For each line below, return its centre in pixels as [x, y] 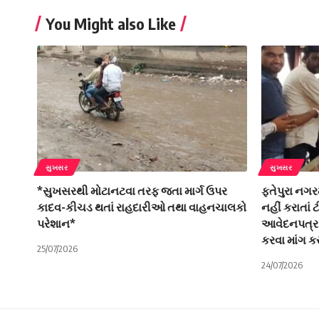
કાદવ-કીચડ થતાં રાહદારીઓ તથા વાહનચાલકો [142, 207]
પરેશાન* [56, 223]
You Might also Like [111, 23]
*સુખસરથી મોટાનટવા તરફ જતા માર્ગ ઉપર [132, 190]
